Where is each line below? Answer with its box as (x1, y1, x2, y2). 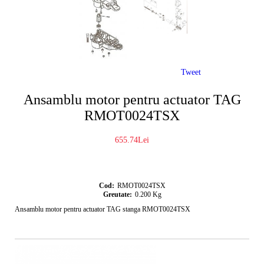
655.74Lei (115, 136, 149, 145)
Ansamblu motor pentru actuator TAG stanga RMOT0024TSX (15, 205, 190, 214)
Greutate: (103, 190, 132, 199)
